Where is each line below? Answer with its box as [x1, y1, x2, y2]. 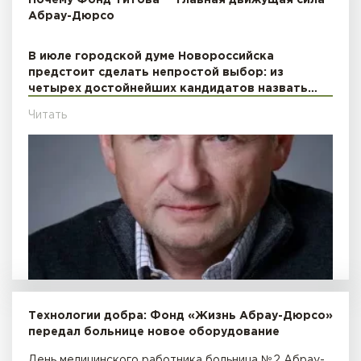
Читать [28, 110, 67, 120]
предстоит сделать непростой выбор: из [28, 67, 284, 77]
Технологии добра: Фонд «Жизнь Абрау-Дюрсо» [28, 310, 333, 321]
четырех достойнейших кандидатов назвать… [28, 83, 317, 93]
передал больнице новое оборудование [28, 326, 280, 337]
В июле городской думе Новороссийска [28, 51, 274, 61]
